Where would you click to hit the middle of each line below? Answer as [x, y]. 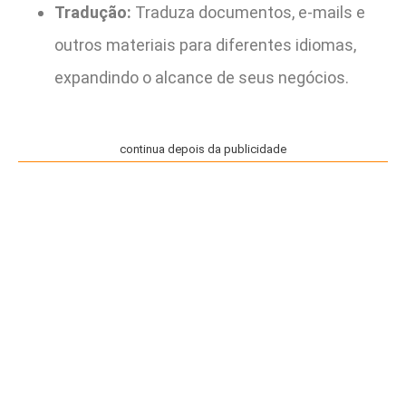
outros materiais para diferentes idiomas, [205, 45]
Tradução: [93, 13]
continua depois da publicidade [203, 149]
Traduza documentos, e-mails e [248, 13]
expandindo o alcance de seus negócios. [202, 78]
